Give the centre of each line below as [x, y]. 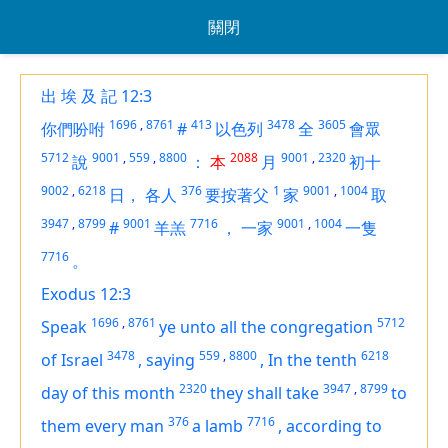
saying [170, 360]
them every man [102, 426]
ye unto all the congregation [266, 327]
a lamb [217, 426]
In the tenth [312, 360]
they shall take [264, 393]
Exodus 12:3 [86, 294]
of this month [123, 393]
